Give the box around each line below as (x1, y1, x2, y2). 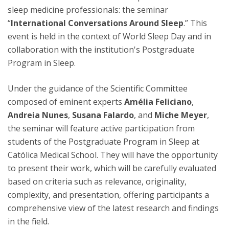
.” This (184, 17, 207, 29)
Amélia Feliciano (124, 96, 192, 108)
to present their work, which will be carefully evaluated (8, 163, 216, 174)
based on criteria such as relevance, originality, (8, 176, 187, 188)
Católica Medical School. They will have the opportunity (8, 149, 218, 161)
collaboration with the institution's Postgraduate (8, 44, 195, 56)
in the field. (8, 216, 49, 227)
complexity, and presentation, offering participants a (8, 189, 209, 201)
